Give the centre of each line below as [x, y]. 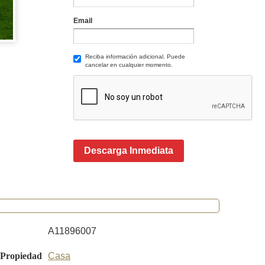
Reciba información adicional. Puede [135, 56]
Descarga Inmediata [128, 151]
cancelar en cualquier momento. [129, 65]
